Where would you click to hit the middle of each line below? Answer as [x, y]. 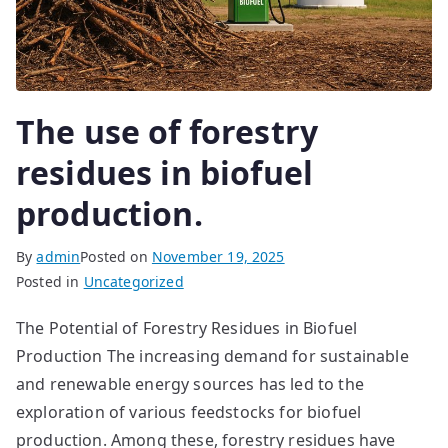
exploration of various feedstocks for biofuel [189, 411]
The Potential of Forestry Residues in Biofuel [187, 327]
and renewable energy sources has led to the [190, 383]
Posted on [116, 256]
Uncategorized [133, 281]
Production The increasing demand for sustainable [212, 355]
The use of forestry [167, 131]
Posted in [50, 281]
